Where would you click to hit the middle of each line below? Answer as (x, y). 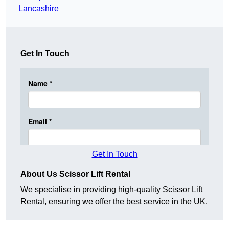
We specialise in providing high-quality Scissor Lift (111, 190)
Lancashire (39, 9)
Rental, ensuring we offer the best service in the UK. (114, 202)
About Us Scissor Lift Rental (75, 174)
